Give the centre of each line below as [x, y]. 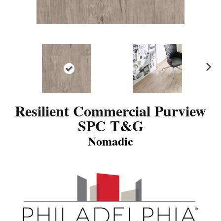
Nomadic [110, 141]
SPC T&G [110, 125]
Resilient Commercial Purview [110, 110]
